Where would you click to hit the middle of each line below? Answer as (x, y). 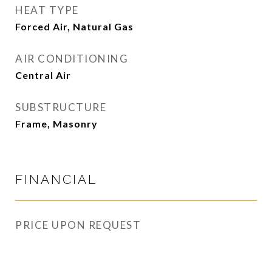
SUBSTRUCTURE (61, 107)
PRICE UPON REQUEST (78, 225)
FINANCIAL (56, 179)
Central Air (43, 75)
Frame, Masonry (56, 124)
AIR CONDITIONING (72, 59)
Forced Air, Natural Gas (74, 26)
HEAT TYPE (47, 10)
